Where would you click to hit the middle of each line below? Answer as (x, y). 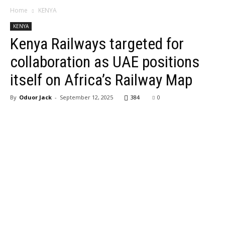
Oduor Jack (35, 97)
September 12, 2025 (86, 97)
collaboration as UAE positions (105, 62)
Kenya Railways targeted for (97, 44)
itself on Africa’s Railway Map (101, 80)
